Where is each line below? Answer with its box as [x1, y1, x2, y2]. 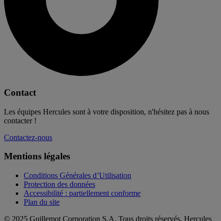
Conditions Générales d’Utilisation [24, 171, 131, 180]
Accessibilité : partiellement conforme [24, 189, 141, 198]
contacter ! [4, 116, 37, 125]
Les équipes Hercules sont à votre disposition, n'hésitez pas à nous [4, 107, 209, 116]
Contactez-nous [4, 133, 52, 142]
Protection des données [24, 180, 95, 189]
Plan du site [24, 198, 60, 207]
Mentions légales [4, 151, 70, 162]
